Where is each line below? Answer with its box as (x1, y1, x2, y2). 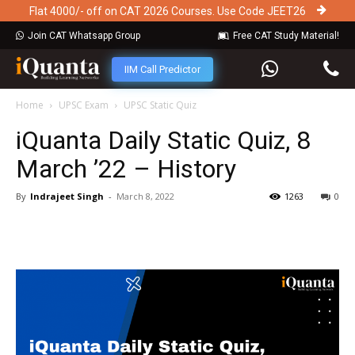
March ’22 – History (16, 154, 236, 185)
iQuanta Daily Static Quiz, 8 (16, 125, 311, 156)
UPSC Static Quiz (124, 98, 197, 113)
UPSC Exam (59, 98, 109, 113)
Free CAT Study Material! (233, 30, 339, 42)
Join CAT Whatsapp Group (28, 30, 140, 42)
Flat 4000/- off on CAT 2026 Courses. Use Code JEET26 (29, 5, 306, 18)
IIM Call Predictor (124, 63, 200, 75)
